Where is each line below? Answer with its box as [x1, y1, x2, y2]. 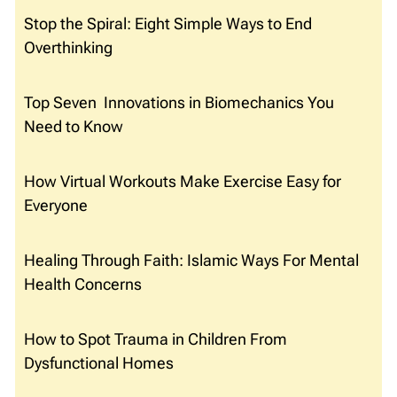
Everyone [24, 196, 88, 215]
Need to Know [24, 117, 123, 136]
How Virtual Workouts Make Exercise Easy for [24, 172, 341, 191]
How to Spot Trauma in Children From [24, 330, 287, 349]
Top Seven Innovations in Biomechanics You [24, 93, 334, 113]
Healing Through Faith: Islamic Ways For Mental [24, 251, 359, 270]
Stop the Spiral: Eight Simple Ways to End [24, 14, 312, 34]
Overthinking [24, 38, 113, 58]
